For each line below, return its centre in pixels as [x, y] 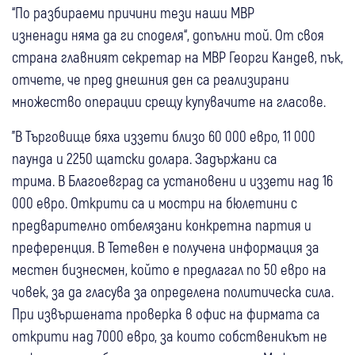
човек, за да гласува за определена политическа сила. [173, 291]
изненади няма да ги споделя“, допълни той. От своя [168, 34]
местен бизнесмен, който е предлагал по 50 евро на [169, 269]
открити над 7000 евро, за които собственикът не [170, 335]
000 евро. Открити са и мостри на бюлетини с [155, 202]
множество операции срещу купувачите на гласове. [169, 101]
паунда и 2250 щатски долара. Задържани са [145, 158]
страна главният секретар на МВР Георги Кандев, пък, [177, 56]
